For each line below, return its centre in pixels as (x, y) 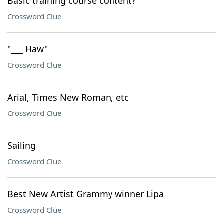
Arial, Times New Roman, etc (68, 97)
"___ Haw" (28, 49)
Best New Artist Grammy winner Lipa (86, 194)
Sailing (22, 145)
